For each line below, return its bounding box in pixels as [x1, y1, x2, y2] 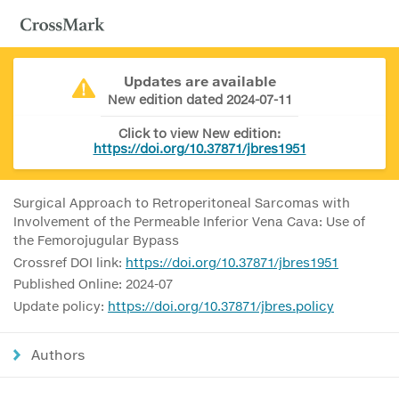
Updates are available [123, 73, 276, 89]
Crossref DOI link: [13, 254, 126, 270]
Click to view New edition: [118, 126, 281, 141]
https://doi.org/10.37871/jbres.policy [108, 297, 334, 313]
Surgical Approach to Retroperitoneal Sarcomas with [13, 195, 350, 210]
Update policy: [13, 297, 108, 313]
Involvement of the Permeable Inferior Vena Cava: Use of [13, 214, 365, 229]
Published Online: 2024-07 [13, 276, 173, 291]
